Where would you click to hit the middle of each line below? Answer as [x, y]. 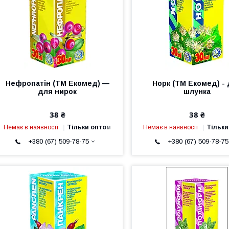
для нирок [58, 91]
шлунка [197, 91]
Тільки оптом [89, 127]
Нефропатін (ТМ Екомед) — [57, 83]
